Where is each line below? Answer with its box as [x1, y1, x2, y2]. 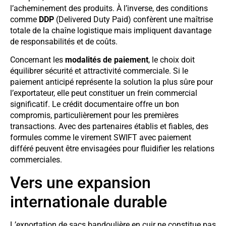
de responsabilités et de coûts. [10, 36, 118, 46]
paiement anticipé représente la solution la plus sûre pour [10, 77, 213, 87]
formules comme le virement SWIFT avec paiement [10, 133, 191, 143]
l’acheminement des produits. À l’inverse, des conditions [10, 3, 208, 13]
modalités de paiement [65, 55, 148, 65]
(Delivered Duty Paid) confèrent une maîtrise [54, 14, 213, 24]
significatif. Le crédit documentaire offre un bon [10, 99, 179, 109]
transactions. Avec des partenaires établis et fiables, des [10, 122, 208, 132]
